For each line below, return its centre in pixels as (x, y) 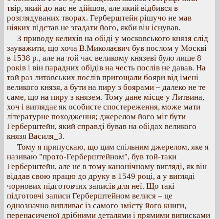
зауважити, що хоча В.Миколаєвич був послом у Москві (107, 48)
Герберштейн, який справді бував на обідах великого (102, 126)
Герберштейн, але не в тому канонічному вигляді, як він (107, 166)
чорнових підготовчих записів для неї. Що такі (91, 186)
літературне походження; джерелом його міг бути (96, 117)
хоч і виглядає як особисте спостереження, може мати (104, 107)
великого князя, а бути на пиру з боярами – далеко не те (106, 87)
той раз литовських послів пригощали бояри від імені (103, 77)
